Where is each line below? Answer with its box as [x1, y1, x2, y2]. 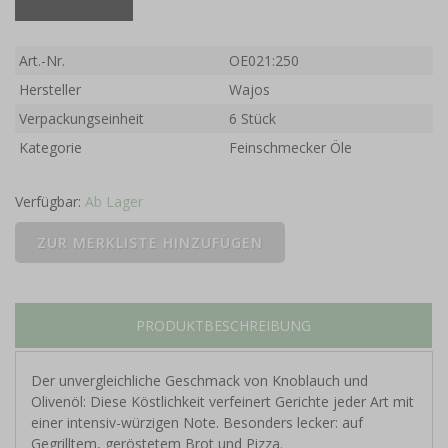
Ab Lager [85, 192, 143, 212]
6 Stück [229, 109, 277, 129]
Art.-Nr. [19, 51, 66, 71]
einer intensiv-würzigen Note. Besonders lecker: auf [31, 413, 363, 433]
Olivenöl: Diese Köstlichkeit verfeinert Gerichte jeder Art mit [31, 392, 414, 412]
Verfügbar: [15, 192, 85, 212]
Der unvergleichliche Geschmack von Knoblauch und [31, 371, 368, 391]
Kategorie [19, 138, 83, 158]
